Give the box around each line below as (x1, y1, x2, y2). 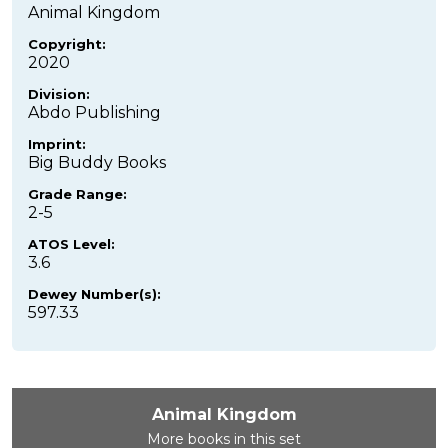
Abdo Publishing (28, 102, 161, 122)
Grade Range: (28, 185, 127, 202)
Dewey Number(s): (28, 285, 161, 302)
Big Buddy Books (28, 152, 166, 172)
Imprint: (28, 135, 86, 152)
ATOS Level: (28, 235, 115, 252)
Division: (28, 85, 90, 102)
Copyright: (28, 35, 106, 52)
